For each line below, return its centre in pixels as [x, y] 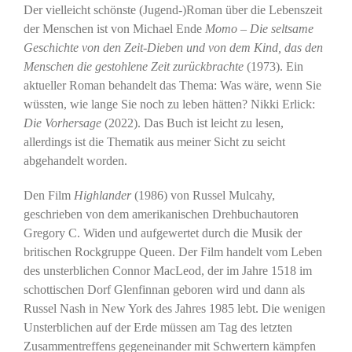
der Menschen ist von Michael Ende [114, 28]
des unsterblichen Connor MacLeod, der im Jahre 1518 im [167, 270]
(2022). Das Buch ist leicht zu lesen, [192, 123]
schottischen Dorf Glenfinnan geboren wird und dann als [164, 289]
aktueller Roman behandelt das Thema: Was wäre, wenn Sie [172, 85]
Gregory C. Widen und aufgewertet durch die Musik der [162, 233]
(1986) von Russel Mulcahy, [204, 195]
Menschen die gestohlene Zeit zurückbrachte [133, 66]
